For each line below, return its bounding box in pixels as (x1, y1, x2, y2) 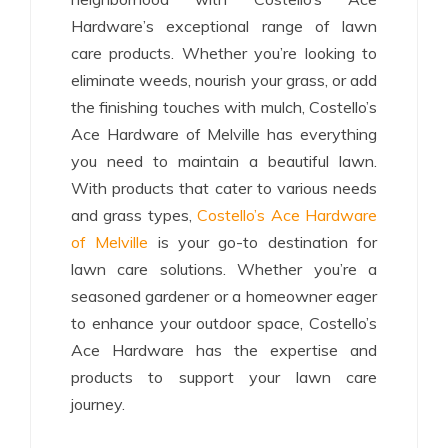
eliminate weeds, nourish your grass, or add (71, 69, 377, 90)
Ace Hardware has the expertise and (71, 339, 377, 360)
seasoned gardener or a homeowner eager (71, 285, 377, 306)
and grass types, (71, 204, 198, 225)
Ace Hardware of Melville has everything (71, 123, 377, 144)
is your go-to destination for (148, 231, 378, 252)
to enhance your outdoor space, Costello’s (71, 312, 377, 333)
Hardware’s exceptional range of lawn (71, 15, 377, 36)
